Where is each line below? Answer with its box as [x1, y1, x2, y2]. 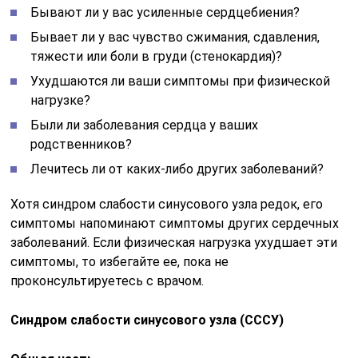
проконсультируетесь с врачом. [10, 272, 205, 288]
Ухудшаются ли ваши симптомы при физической [30, 73, 331, 89]
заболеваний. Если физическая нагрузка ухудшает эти [10, 234, 338, 250]
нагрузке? [30, 92, 91, 108]
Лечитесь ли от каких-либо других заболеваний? [30, 161, 324, 177]
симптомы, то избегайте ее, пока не [10, 253, 229, 269]
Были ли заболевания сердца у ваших [30, 117, 259, 133]
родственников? [30, 136, 133, 152]
